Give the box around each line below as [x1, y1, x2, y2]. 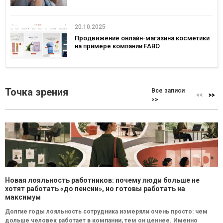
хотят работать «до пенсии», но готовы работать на [5, 185, 185, 193]
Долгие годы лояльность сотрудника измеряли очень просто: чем [5, 208, 208, 215]
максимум [5, 193, 41, 201]
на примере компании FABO [75, 42, 160, 50]
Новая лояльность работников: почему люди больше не [5, 176, 200, 184]
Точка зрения [5, 86, 68, 98]
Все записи [151, 87, 185, 94]
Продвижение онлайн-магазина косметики [75, 34, 210, 42]
